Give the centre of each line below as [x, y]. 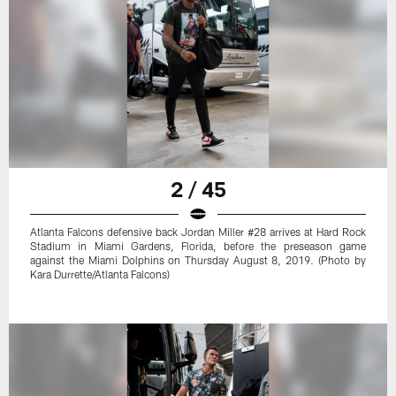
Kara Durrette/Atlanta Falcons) [100, 274]
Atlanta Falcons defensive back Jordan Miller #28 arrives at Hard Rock [198, 232]
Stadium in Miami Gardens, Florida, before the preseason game [198, 246]
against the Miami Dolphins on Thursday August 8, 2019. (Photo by [198, 260]
